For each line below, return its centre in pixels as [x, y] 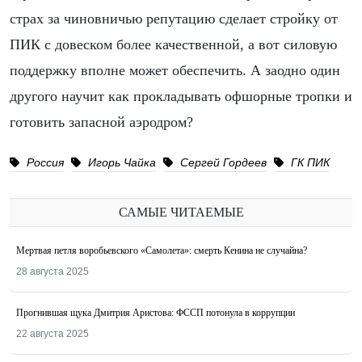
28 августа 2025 [53, 272]
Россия [44, 163]
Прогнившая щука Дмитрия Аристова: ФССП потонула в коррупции [156, 313]
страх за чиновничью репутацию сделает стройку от [174, 19]
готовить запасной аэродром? [101, 122]
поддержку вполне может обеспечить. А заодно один [175, 71]
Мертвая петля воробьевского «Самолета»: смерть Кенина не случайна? [162, 251]
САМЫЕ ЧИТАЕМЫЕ [181, 213]
